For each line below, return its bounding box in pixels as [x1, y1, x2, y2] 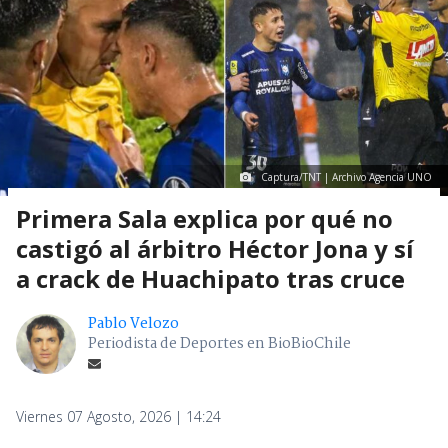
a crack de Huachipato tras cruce [16, 262, 405, 296]
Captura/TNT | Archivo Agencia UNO [261, 170, 432, 185]
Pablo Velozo [88, 312, 179, 337]
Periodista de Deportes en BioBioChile [88, 332, 351, 357]
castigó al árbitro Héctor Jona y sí [16, 232, 414, 266]
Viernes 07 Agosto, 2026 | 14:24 [16, 407, 221, 427]
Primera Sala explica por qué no [16, 202, 393, 236]
